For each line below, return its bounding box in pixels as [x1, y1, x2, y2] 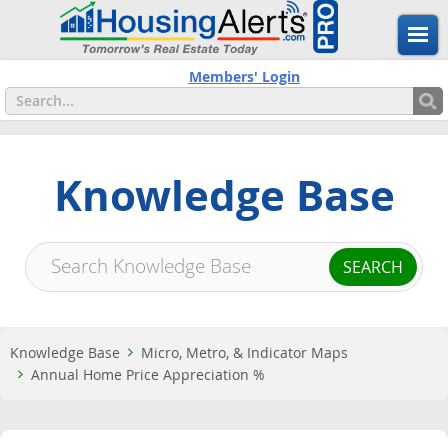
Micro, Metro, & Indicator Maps [141, 343, 348, 363]
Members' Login [188, 66, 300, 86]
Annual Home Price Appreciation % [31, 365, 265, 385]
